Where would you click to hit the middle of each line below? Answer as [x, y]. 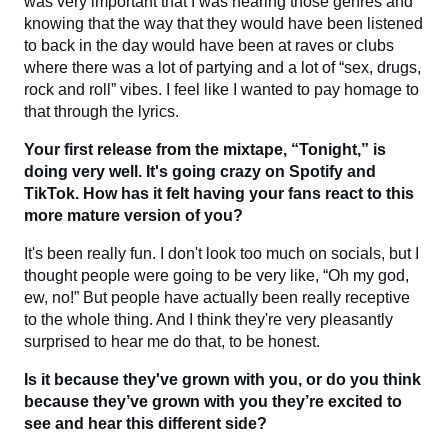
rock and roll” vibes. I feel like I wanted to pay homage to [221, 89]
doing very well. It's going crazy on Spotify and [200, 171]
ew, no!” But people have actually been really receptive [217, 297]
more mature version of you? [133, 215]
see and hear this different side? [145, 423]
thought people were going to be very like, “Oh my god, [216, 275]
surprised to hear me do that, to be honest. [172, 341]
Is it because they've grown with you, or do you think [222, 379]
